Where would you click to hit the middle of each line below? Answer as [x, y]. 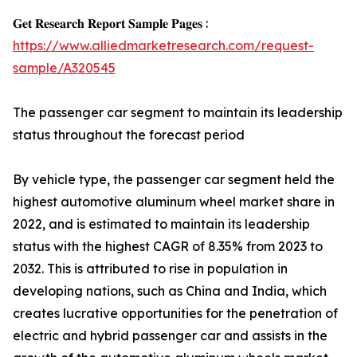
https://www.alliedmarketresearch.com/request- [163, 45]
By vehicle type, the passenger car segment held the [174, 179]
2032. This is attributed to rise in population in [150, 269]
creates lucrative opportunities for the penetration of [175, 313]
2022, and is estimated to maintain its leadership [161, 224]
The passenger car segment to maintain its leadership [178, 112]
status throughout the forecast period [129, 135]
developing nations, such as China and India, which [170, 291]
